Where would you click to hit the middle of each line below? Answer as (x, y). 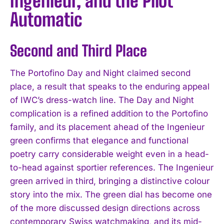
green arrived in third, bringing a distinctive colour (110, 181)
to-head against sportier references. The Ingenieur (112, 167)
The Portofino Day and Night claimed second (100, 73)
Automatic (46, 19)
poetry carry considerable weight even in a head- (109, 154)
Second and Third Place (78, 50)
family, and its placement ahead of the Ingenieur (107, 127)
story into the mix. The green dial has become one (111, 194)
